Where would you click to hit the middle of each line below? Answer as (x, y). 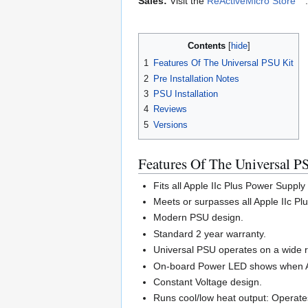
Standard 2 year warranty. (210, 233)
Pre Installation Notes (196, 78)
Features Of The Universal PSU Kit (223, 63)
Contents (206, 46)
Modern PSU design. (199, 218)
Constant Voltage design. (208, 282)
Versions (170, 124)
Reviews (170, 109)
